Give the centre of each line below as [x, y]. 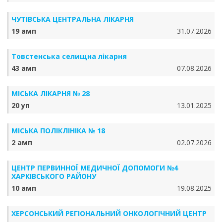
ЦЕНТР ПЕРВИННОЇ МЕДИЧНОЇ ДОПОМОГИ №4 [95, 168]
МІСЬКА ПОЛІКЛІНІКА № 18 [58, 131]
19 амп [24, 31]
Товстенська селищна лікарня [69, 56]
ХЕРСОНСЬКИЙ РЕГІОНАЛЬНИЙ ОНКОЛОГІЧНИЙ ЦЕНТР [109, 213]
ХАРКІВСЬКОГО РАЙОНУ [54, 176]
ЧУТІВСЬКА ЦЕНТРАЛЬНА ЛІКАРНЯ [73, 19]
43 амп [24, 68]
